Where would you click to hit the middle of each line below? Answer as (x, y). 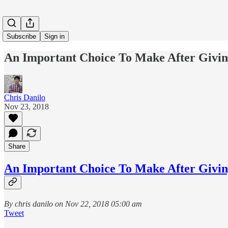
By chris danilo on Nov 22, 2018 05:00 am (73, 204)
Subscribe (21, 36)
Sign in (54, 36)
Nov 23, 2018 (26, 106)
